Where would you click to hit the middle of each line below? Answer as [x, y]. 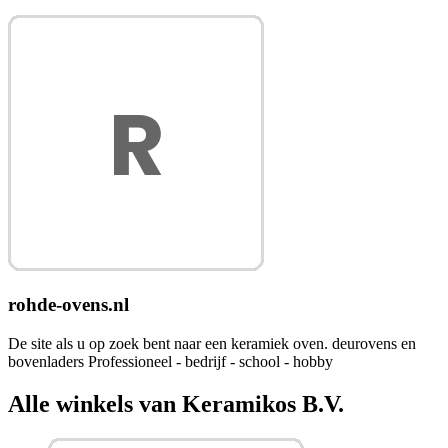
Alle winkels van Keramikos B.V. [176, 403]
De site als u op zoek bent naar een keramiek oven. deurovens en [212, 343]
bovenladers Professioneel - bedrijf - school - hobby [170, 361]
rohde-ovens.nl [68, 305]
